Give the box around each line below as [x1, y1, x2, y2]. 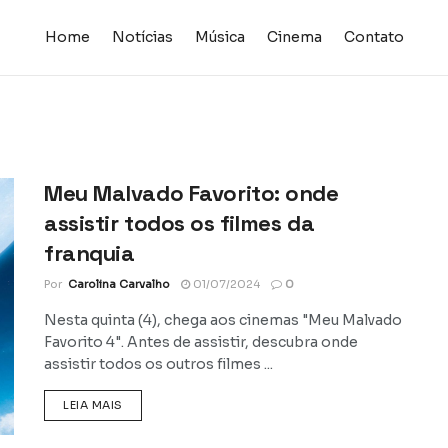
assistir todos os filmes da [44, 209, 315, 237]
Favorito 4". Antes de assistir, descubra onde [44, 333, 358, 351]
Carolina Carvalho [68, 277, 170, 291]
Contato [343, 28, 404, 46]
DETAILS [121, 397, 171, 411]
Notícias [111, 28, 173, 46]
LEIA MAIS [63, 398, 123, 412]
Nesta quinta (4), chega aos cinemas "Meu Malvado [44, 311, 402, 329]
